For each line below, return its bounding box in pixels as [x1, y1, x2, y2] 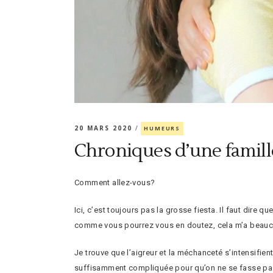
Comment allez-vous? [74, 177, 155, 187]
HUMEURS [144, 124, 180, 132]
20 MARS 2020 [74, 123, 135, 132]
